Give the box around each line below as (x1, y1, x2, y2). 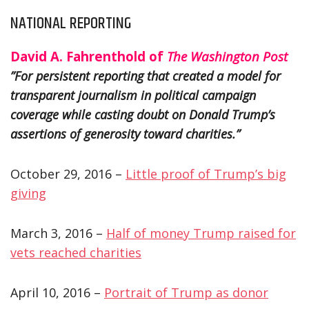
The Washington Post (167, 47, 288, 65)
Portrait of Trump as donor (104, 283, 268, 301)
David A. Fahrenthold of (10, 47, 167, 65)
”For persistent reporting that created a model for (10, 67, 281, 84)
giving (10, 184, 46, 201)
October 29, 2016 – (10, 165, 126, 182)
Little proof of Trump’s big (126, 165, 286, 182)
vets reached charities (10, 243, 141, 261)
